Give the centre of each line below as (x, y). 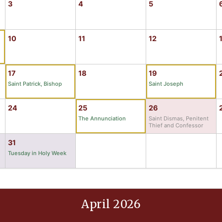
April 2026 (111, 204)
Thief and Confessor (176, 125)
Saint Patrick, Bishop (35, 83)
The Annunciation (102, 118)
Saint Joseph (166, 83)
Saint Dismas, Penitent (179, 118)
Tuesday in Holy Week (37, 153)
